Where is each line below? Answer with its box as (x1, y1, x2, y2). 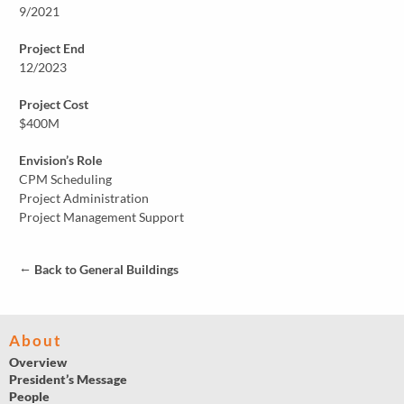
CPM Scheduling (19, 171, 113, 188)
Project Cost (19, 96, 89, 113)
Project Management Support (19, 209, 185, 225)
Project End (19, 41, 86, 57)
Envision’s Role (19, 152, 103, 169)
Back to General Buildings (32, 262, 179, 278)
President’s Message (9, 372, 127, 388)
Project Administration (19, 190, 150, 207)
